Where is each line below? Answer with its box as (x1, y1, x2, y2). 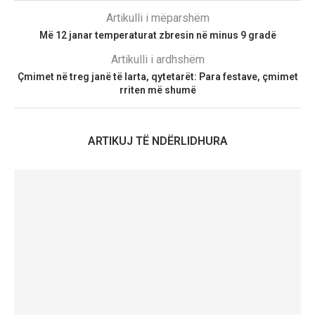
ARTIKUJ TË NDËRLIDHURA (87, 134, 228, 148)
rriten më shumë (119, 84, 196, 96)
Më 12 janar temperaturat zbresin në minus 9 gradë (39, 29, 276, 41)
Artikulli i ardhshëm (110, 52, 205, 66)
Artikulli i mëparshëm (105, 11, 210, 25)
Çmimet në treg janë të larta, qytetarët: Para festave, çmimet (17, 70, 298, 82)
